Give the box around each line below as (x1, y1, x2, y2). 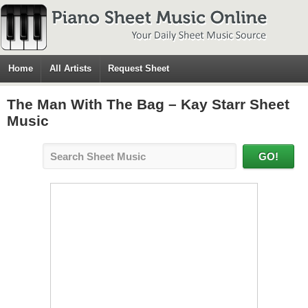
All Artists (49, 63, 92, 74)
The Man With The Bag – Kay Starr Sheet (7, 96, 289, 112)
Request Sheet (108, 63, 170, 74)
